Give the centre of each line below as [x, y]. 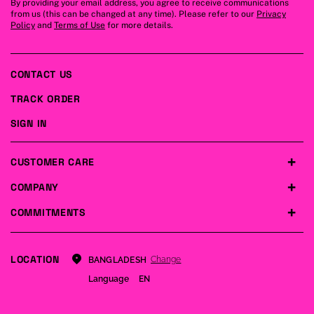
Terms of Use [80, 25]
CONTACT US [41, 74]
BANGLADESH [117, 260]
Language [108, 279]
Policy [23, 25]
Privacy [271, 14]
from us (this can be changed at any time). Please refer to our [134, 14]
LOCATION [35, 259]
